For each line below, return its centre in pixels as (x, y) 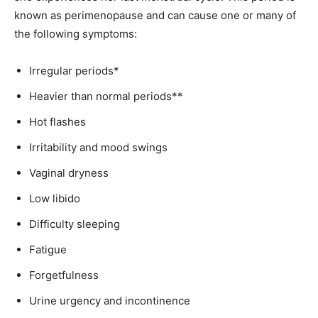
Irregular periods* (74, 71)
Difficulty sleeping (75, 224)
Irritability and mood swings (98, 147)
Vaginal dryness (69, 173)
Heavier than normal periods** (106, 96)
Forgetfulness (64, 275)
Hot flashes (57, 122)
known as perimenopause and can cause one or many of (155, 15)
